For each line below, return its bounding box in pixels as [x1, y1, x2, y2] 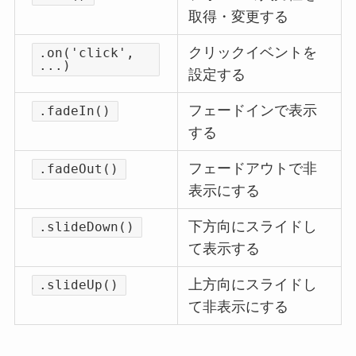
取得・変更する [188, 9, 289, 25]
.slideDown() [39, 219, 135, 235]
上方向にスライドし [188, 277, 318, 293]
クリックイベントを [188, 44, 318, 61]
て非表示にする [188, 299, 289, 315]
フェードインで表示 [188, 103, 318, 119]
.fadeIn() [39, 103, 111, 119]
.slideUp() [39, 277, 119, 293]
